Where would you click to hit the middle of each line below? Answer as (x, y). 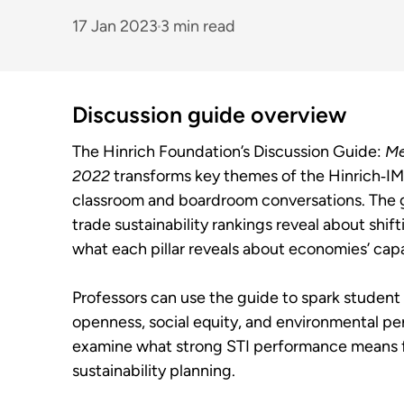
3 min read (198, 26)
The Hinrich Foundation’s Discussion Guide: (229, 151)
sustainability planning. (154, 371)
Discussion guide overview (209, 115)
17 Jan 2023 (115, 26)
